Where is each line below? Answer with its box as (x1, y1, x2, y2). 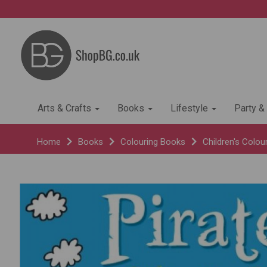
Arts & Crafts (38, 103, 94, 114)
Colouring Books (120, 136, 185, 148)
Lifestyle (170, 103, 210, 114)
